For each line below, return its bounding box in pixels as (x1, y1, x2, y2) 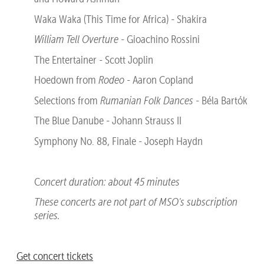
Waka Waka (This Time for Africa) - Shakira (34, 12, 207, 26)
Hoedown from (34, 73, 98, 87)
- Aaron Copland (124, 73, 193, 87)
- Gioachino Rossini (118, 32, 200, 47)
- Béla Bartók (193, 93, 247, 107)
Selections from (34, 93, 100, 107)
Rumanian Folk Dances (100, 93, 193, 107)
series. (34, 209, 60, 223)
